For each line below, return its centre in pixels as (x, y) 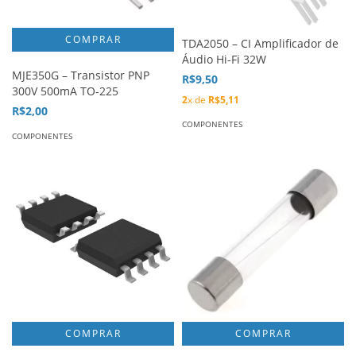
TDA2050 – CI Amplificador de (260, 44)
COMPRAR (263, 334)
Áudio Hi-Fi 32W (224, 60)
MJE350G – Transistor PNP (81, 75)
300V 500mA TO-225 (65, 91)
